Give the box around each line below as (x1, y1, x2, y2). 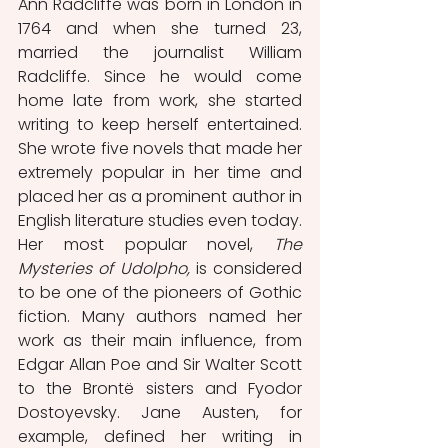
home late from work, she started (18, 89, 302, 112)
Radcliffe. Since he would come (18, 65, 302, 88)
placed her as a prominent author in (18, 185, 302, 208)
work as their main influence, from (18, 329, 302, 352)
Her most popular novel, (18, 233, 274, 256)
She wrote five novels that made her (18, 137, 302, 160)
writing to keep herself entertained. (18, 113, 302, 136)
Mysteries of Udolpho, (18, 257, 190, 280)
